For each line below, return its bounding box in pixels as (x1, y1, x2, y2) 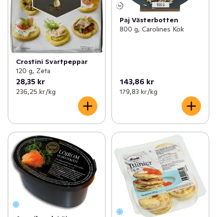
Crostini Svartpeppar (16, 57, 88, 66)
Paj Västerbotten (119, 15, 178, 24)
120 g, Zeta (16, 66, 50, 76)
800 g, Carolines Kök (119, 24, 184, 33)
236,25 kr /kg (16, 87, 56, 96)
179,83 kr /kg (119, 87, 157, 96)
